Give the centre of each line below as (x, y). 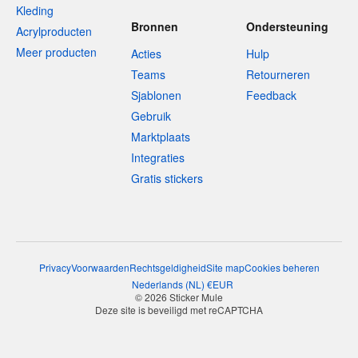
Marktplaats (161, 137)
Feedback (271, 95)
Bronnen (155, 27)
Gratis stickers (167, 179)
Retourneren (278, 75)
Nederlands (157, 284)
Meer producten (56, 52)
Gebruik (151, 116)
